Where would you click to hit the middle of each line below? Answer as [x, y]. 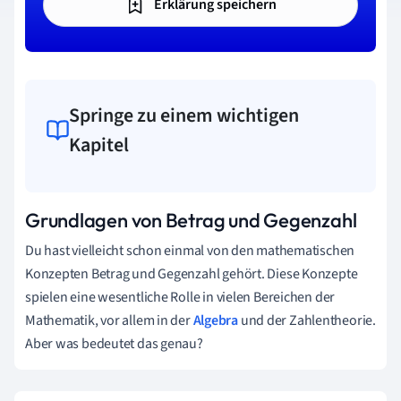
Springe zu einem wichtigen [184, 115]
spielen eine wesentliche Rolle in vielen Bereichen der [180, 297]
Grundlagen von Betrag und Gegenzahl [191, 220]
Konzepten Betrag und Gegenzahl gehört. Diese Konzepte [192, 273]
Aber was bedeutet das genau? [114, 343]
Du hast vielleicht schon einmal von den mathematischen [190, 250]
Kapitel [99, 145]
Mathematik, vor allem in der [109, 320]
